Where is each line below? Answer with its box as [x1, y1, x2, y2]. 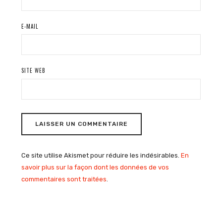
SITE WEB [21, 66, 46, 74]
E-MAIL [21, 22, 38, 30]
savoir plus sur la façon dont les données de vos [21, 163, 169, 171]
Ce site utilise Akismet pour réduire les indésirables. [21, 151, 181, 159]
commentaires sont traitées [21, 175, 107, 183]
